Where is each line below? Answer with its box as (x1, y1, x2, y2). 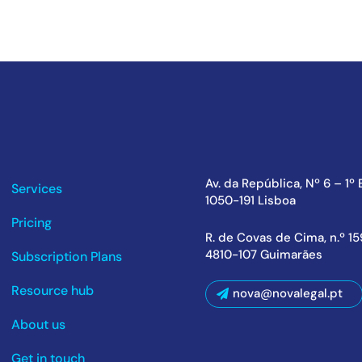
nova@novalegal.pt (232, 284, 343, 301)
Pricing (11, 213, 52, 231)
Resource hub (11, 281, 94, 299)
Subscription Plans (11, 247, 122, 265)
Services (11, 179, 62, 197)
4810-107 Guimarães (204, 246, 322, 263)
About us (11, 315, 65, 333)
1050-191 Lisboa (204, 192, 296, 208)
